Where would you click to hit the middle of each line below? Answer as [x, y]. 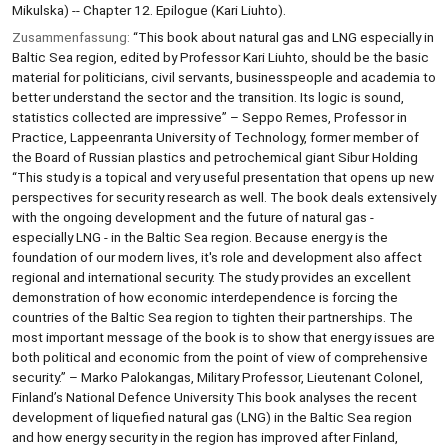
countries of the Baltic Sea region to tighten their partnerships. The [212, 316]
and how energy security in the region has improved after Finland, [205, 436]
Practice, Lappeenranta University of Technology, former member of [215, 136]
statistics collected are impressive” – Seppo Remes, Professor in [209, 116]
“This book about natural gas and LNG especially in [283, 36]
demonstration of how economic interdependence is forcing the [205, 296]
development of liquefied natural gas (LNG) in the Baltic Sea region [212, 416]
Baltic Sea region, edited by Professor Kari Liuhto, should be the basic [220, 56]
